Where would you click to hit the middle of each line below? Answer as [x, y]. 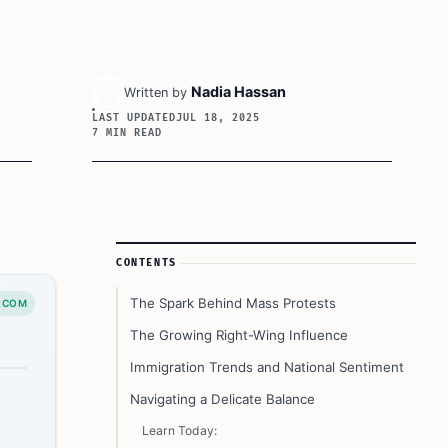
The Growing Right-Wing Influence [239, 335]
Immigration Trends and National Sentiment [267, 367]
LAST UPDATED [134, 118]
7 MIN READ [127, 133]
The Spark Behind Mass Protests [233, 303]
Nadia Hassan [238, 91]
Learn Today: [179, 430]
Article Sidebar [171, 253]
